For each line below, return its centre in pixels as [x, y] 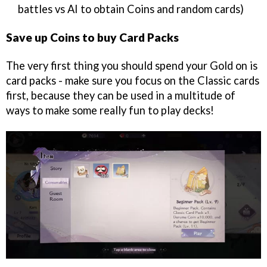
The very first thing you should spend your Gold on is [132, 66]
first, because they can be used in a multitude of [121, 96]
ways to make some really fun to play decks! [110, 111]
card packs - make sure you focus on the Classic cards [133, 81]
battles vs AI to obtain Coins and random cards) [131, 9]
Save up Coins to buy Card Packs [92, 38]
